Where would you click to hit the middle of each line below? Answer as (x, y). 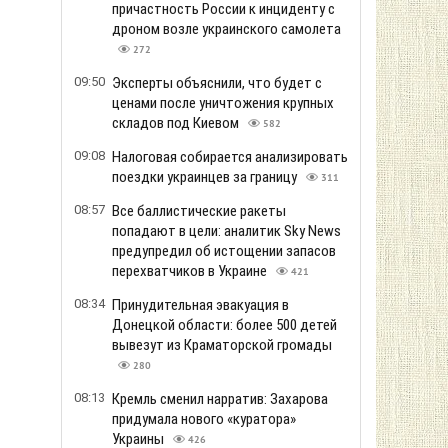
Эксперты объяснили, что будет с (217, 83)
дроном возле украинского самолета (226, 29)
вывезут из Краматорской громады (222, 345)
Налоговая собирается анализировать (230, 157)
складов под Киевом (177, 123)
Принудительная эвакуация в (200, 305)
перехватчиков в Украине (191, 271)
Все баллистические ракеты (199, 211)
